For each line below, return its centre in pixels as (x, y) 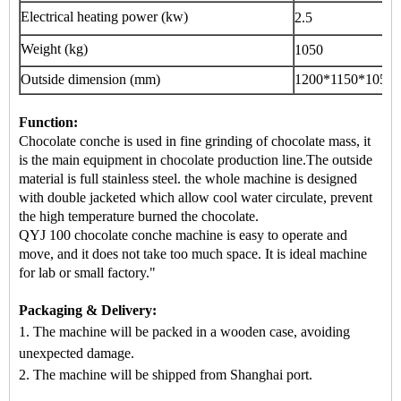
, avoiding (322, 332)
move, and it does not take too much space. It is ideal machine (193, 254)
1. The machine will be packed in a (118, 332)
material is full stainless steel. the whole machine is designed (188, 179)
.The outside (337, 160)
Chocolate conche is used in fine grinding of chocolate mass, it (195, 141)
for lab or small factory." (87, 273)
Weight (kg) (54, 49)
